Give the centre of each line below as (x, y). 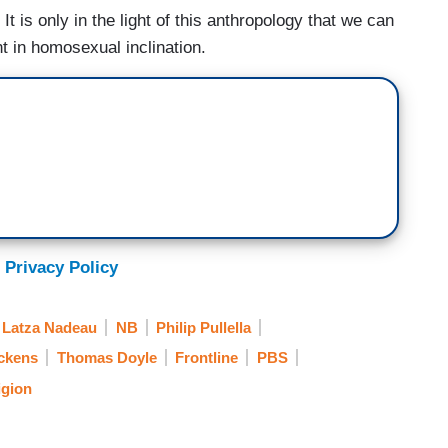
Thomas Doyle (106, 358)
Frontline (206, 358)
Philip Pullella (203, 328)
